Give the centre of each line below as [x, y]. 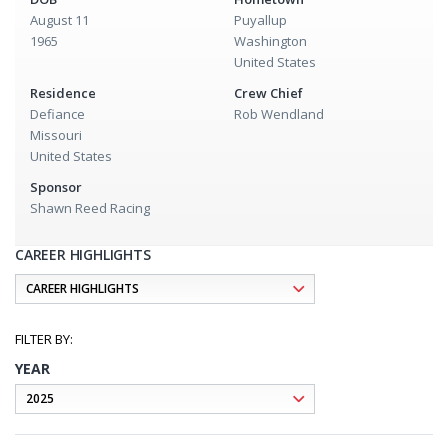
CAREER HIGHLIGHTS [83, 254]
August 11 [59, 20]
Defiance [57, 114]
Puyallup [260, 20]
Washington [270, 41]
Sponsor [56, 187]
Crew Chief [268, 93]
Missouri [56, 135]
